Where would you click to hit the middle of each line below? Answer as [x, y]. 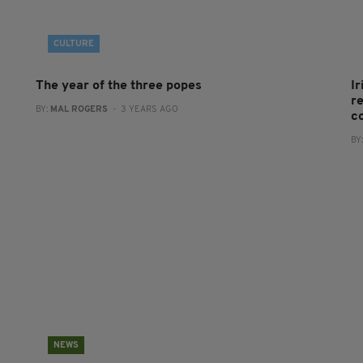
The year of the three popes [118, 86]
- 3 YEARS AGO [143, 110]
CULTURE [73, 44]
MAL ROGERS [79, 110]
